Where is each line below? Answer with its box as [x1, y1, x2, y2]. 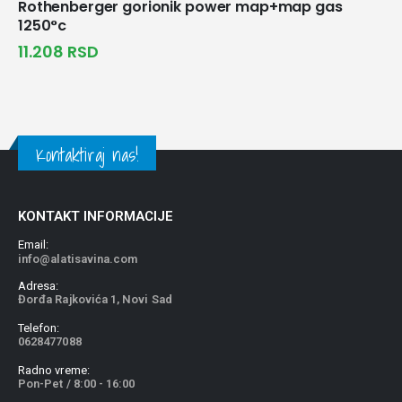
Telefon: [18, 320, 60, 335]
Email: [18, 238, 49, 252]
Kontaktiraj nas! [36, 140, 138, 170]
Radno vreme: [18, 363, 90, 378]
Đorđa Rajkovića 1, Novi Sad [18, 292, 172, 306]
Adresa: [18, 278, 59, 293]
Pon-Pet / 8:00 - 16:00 [18, 377, 135, 391]
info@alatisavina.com [18, 252, 138, 267]
